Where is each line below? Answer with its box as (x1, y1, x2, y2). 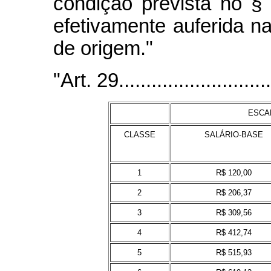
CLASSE (123, 129, 155, 139)
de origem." (53, 37, 153, 59)
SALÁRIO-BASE (204, 129, 263, 139)
